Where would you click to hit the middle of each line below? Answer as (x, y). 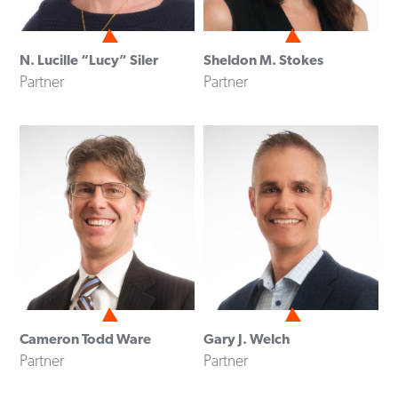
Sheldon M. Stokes (263, 60)
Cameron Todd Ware (86, 339)
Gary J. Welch (246, 339)
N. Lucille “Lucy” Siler (89, 60)
